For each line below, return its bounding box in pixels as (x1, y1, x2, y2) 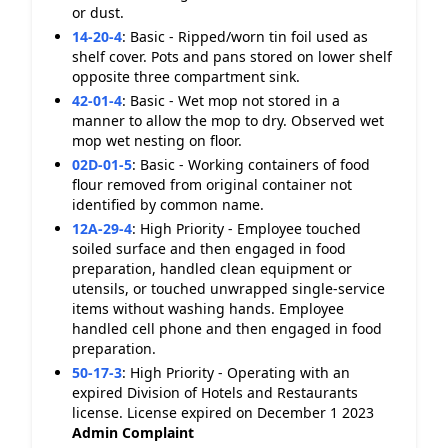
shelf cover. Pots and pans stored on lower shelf (72, 47, 392, 66)
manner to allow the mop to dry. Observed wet (72, 111, 384, 130)
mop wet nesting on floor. (72, 131, 242, 150)
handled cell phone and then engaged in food (72, 319, 382, 338)
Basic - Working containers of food (140, 155, 370, 174)
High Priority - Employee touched (140, 219, 361, 238)
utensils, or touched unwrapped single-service (72, 279, 385, 298)
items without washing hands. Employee (72, 299, 344, 318)
